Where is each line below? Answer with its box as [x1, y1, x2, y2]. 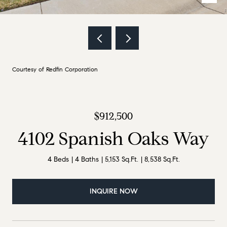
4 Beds [47, 155, 69, 164]
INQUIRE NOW [89, 186, 138, 196]
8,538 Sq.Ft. [144, 155, 180, 164]
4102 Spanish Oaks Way [18, 127, 209, 150]
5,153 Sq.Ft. [104, 155, 138, 164]
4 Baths [74, 155, 99, 164]
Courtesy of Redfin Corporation [12, 65, 98, 73]
